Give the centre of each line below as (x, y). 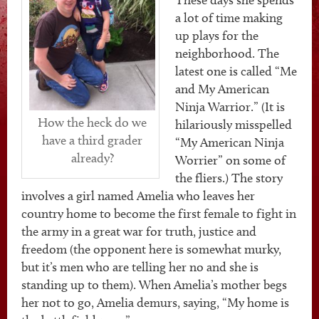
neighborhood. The (227, 53)
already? (92, 158)
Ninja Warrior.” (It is (230, 106)
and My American (222, 89)
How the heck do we (92, 122)
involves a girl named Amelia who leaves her (138, 195)
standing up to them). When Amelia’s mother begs (154, 284)
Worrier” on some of (230, 160)
